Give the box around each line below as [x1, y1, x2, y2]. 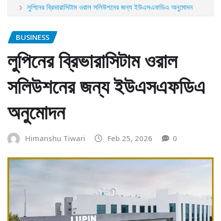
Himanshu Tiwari [25, 133, 85, 144]
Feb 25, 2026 [108, 133, 152, 144]
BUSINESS [16, 32, 49, 42]
